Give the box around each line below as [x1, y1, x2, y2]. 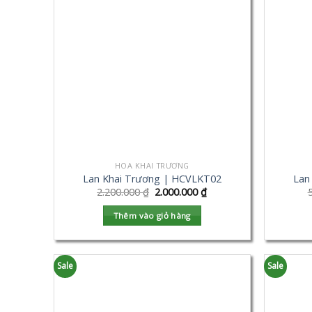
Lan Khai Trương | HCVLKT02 [82, 171, 221, 185]
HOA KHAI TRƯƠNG [114, 159, 189, 171]
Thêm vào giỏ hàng [113, 210, 191, 221]
